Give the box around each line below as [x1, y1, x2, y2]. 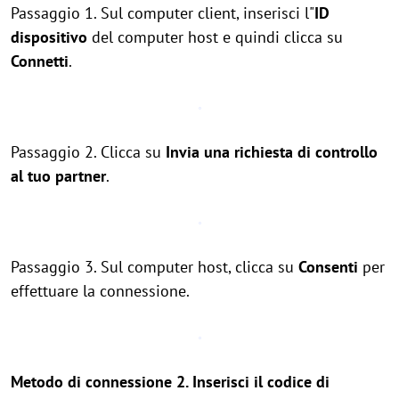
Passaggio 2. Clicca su [11, 142, 166, 162]
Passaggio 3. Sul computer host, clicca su [11, 256, 298, 277]
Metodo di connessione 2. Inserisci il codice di [11, 371, 330, 392]
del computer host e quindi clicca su [87, 27, 343, 47]
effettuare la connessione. [11, 281, 190, 301]
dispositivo [11, 27, 87, 47]
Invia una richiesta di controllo [166, 142, 378, 162]
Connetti [11, 51, 69, 71]
